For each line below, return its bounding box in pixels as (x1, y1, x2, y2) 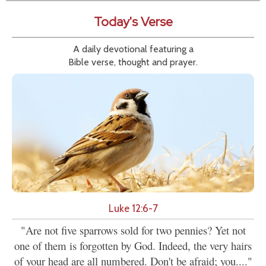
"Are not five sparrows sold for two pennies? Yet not (20, 223, 246, 238)
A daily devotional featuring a (72, 43, 194, 55)
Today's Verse (93, 13, 173, 31)
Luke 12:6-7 (108, 202, 158, 215)
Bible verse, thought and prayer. (68, 56, 198, 68)
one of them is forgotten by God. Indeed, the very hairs (14, 238, 252, 254)
